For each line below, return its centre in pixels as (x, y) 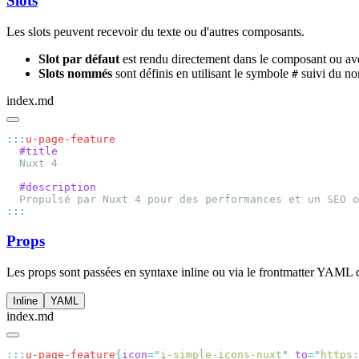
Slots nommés (75, 74)
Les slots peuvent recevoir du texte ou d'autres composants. (155, 32)
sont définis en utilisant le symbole (202, 74)
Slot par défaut (79, 59)
